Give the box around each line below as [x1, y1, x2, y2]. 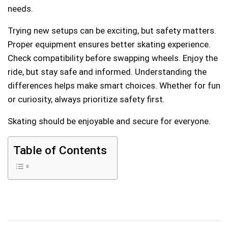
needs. [8, 3, 33, 14]
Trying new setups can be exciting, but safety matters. [8, 25, 216, 36]
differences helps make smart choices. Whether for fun [8, 80, 220, 91]
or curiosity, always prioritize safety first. [8, 94, 165, 104]
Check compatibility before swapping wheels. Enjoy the [8, 52, 218, 63]
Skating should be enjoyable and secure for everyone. [8, 116, 211, 126]
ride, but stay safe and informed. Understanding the [8, 66, 207, 77]
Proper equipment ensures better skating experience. [8, 39, 211, 49]
